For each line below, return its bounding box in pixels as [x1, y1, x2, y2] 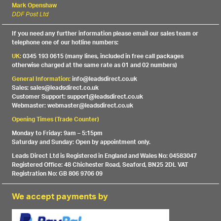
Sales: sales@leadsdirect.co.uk [12, 81, 99, 95]
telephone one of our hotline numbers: [12, 36, 119, 50]
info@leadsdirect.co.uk [71, 73, 138, 86]
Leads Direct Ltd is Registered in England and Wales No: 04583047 [12, 149, 197, 163]
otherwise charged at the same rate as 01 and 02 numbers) [12, 59, 178, 73]
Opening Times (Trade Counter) [12, 113, 100, 127]
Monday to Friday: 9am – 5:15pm [12, 127, 103, 141]
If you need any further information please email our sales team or [12, 27, 199, 41]
